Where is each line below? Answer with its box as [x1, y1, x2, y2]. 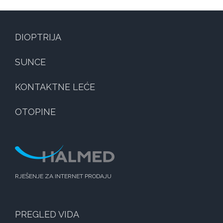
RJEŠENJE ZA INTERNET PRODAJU [15, 173, 111, 180]
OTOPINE [15, 107, 56, 117]
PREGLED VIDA [15, 209, 79, 220]
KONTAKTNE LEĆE [15, 82, 95, 93]
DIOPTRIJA [15, 32, 61, 43]
